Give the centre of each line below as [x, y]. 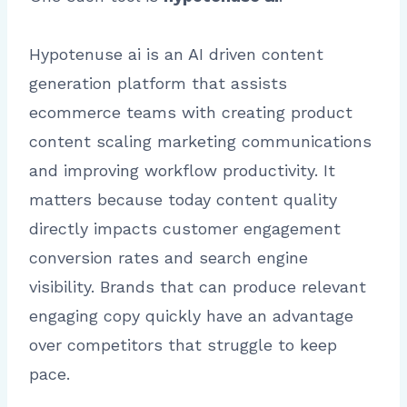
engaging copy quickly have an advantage [191, 316]
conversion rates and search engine [169, 258]
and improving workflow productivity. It [182, 171]
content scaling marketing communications [200, 142]
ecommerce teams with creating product [191, 113]
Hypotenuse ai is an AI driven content [176, 55]
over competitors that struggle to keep [183, 345]
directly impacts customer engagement [185, 229]
